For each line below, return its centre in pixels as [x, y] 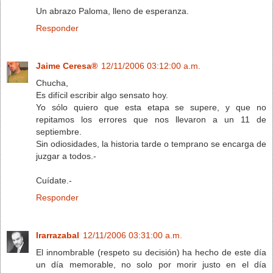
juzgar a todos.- [66, 156]
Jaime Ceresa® [67, 66]
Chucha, [52, 83]
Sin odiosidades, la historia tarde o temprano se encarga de [151, 144]
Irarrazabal [58, 235]
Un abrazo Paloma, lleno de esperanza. [112, 11]
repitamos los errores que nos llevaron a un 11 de [151, 119]
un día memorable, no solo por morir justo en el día [151, 264]
